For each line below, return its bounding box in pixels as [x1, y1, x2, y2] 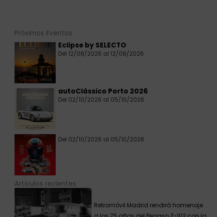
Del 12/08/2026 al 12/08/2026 [58, 49, 144, 58]
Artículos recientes [15, 179, 76, 188]
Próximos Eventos [15, 28, 72, 38]
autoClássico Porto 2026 [58, 86, 148, 96]
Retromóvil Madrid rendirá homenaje [94, 201, 203, 209]
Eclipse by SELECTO [58, 40, 126, 50]
